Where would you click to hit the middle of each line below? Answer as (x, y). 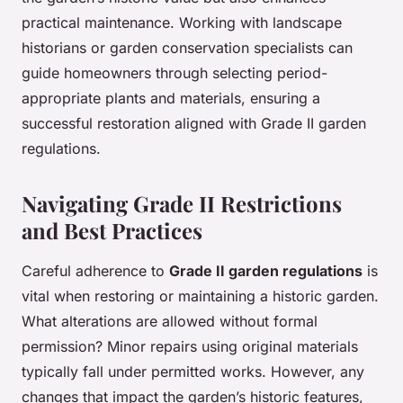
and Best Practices (112, 231)
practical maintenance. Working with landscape (182, 23)
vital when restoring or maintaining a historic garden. (200, 296)
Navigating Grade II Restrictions (182, 204)
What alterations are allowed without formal (170, 322)
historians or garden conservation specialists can (187, 48)
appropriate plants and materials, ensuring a (171, 99)
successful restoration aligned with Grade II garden (194, 124)
